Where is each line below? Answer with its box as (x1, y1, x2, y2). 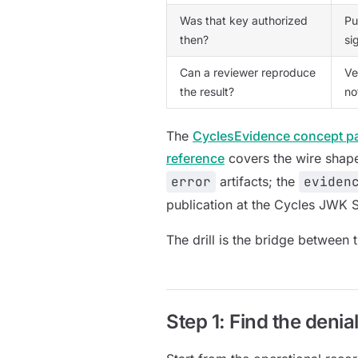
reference (166, 150, 225, 166)
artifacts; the (216, 173, 299, 189)
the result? (180, 85, 234, 98)
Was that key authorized (180, 14, 308, 27)
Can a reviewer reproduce (180, 66, 316, 79)
